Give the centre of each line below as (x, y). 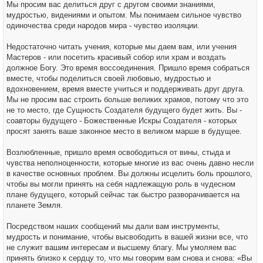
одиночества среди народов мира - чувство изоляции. (103, 26)
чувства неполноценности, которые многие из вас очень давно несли (130, 163)
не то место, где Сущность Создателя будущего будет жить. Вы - (124, 110)
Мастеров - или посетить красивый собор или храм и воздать (116, 57)
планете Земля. (35, 205)
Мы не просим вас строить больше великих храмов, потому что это (127, 100)
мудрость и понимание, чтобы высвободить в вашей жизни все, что (127, 237)
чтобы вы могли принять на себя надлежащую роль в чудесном (121, 184)
